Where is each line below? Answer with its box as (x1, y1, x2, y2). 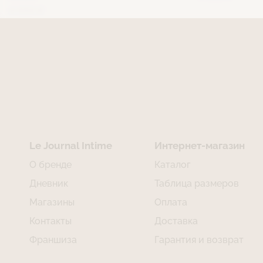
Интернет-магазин (154, 140, 245, 152)
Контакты (29, 215, 72, 227)
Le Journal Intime (29, 140, 112, 152)
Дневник (29, 178, 68, 190)
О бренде (29, 159, 72, 171)
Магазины (29, 197, 75, 208)
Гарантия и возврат (154, 234, 244, 246)
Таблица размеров (154, 178, 239, 190)
